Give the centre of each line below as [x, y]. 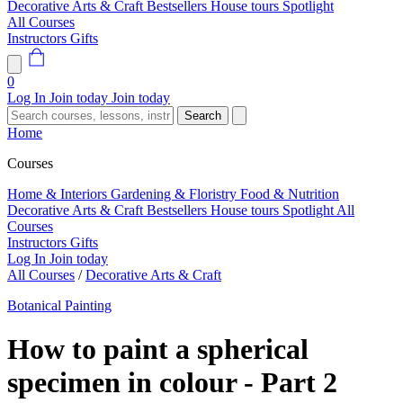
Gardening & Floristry [175, 194]
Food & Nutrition [290, 194]
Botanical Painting [59, 305]
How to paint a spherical [158, 349]
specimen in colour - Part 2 [172, 383]
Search [203, 116]
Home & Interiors [59, 194]
